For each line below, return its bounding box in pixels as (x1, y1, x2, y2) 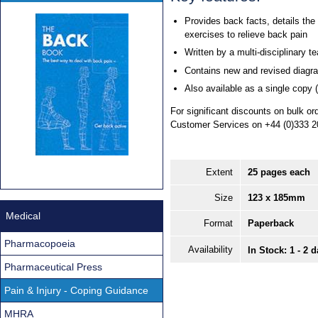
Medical (6, 209, 40, 221)
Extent (206, 167, 233, 178)
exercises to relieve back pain (184, 28, 307, 40)
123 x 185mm (248, 192, 305, 204)
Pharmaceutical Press (4, 261, 102, 273)
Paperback (248, 218, 294, 229)
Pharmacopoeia (4, 237, 75, 249)
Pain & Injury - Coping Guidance (4, 284, 148, 296)
